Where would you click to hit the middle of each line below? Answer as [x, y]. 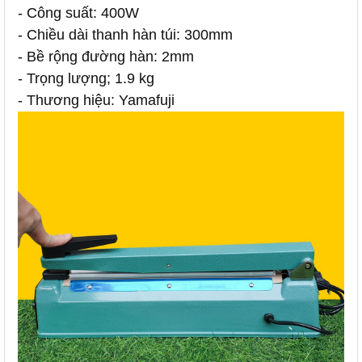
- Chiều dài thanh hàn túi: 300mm [125, 35]
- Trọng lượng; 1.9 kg [86, 78]
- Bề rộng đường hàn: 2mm [106, 57]
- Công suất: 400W [78, 13]
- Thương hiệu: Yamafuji [96, 100]
